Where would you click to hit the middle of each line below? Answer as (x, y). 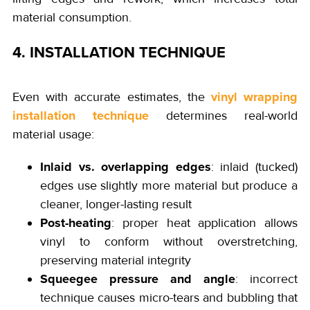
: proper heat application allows (204, 222)
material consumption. (72, 17)
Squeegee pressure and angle (138, 279)
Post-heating (76, 222)
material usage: (53, 134)
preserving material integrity (116, 260)
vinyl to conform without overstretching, (169, 241)
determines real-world (223, 115)
